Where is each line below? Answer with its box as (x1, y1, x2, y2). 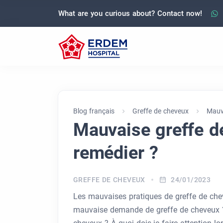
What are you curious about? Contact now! (58, 8, 202, 18)
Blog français (73, 107, 114, 115)
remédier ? (73, 142, 159, 163)
